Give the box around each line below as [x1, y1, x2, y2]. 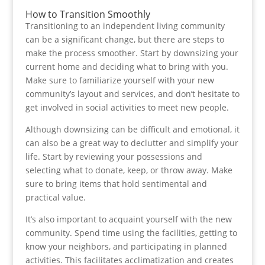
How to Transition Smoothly [25, 8, 150, 21]
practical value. [25, 192, 86, 203]
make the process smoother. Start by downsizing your [25, 47, 238, 59]
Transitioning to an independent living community [25, 20, 225, 31]
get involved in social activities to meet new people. [25, 102, 229, 113]
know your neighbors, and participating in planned [25, 241, 227, 252]
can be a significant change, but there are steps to [25, 34, 224, 45]
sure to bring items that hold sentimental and [25, 178, 207, 189]
